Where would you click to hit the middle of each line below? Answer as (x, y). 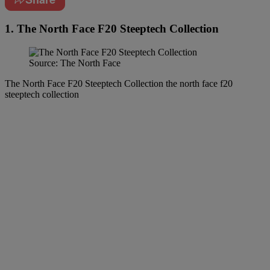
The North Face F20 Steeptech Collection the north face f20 (119, 83)
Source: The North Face (75, 63)
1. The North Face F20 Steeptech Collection (112, 29)
